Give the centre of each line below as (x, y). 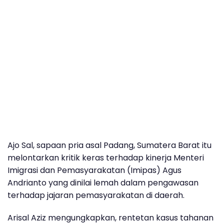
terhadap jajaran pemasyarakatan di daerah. (96, 195)
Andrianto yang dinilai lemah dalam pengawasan (103, 182)
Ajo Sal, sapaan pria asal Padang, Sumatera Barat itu (109, 145)
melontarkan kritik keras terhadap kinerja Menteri (106, 157)
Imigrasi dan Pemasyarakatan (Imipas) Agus (94, 170)
